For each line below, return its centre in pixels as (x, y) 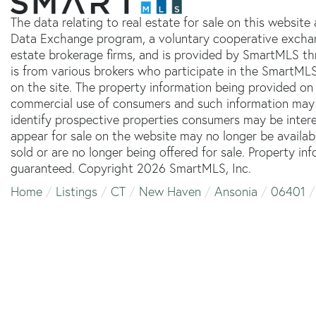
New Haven (170, 191)
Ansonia (236, 191)
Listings (77, 191)
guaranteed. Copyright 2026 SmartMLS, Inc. (131, 168)
